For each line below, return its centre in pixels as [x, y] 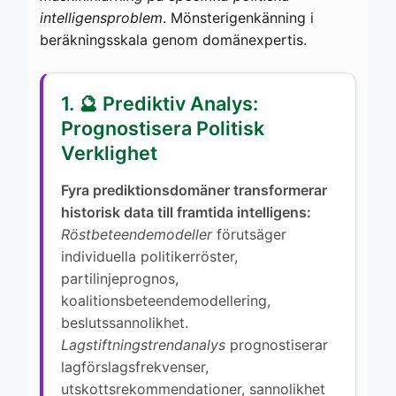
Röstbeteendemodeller [137, 234]
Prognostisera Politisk [163, 128]
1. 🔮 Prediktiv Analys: [160, 103]
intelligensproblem [101, 17]
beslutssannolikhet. [125, 322]
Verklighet [109, 152]
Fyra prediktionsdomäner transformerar [194, 190]
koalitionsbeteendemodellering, [166, 300]
